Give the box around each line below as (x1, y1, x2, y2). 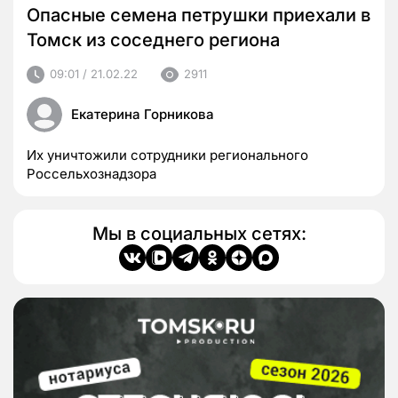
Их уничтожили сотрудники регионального (27, 146, 308, 163)
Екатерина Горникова (71, 105, 214, 123)
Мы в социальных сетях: (92, 222, 306, 244)
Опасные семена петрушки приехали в (27, 4, 370, 26)
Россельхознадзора (27, 164, 156, 182)
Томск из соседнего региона (27, 28, 280, 51)
